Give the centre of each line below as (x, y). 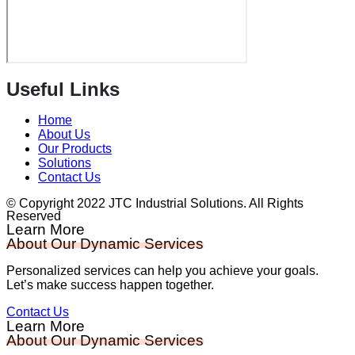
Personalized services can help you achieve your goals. (162, 271)
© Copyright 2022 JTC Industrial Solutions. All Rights (155, 204)
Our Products (75, 149)
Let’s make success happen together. (110, 285)
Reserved (34, 216)
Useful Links (63, 90)
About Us (64, 135)
